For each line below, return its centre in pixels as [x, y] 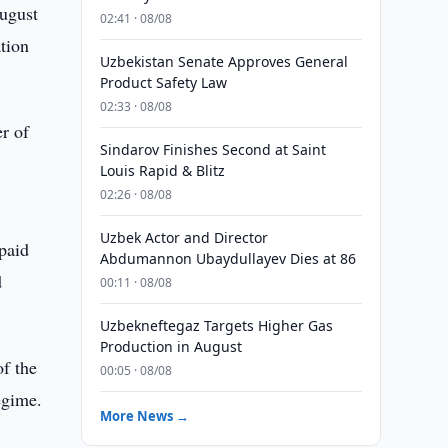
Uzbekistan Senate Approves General [223, 61]
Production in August [170, 346]
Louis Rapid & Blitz [162, 170]
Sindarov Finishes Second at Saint [212, 149]
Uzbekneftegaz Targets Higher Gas [216, 325]
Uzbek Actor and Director [183, 237]
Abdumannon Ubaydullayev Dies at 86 [227, 258]
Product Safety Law [163, 82]
